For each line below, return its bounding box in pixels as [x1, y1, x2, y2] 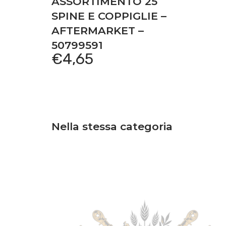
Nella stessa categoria [51, 120, 173, 133]
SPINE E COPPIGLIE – [51, 9, 166, 22]
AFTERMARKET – [51, 24, 144, 37]
